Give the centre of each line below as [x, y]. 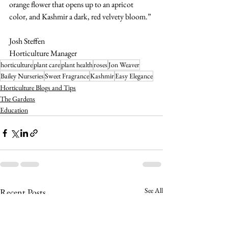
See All [154, 190]
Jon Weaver [124, 65]
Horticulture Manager [43, 53]
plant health [77, 65]
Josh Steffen [27, 41]
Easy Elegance [134, 76]
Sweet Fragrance [67, 76]
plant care [47, 65]
